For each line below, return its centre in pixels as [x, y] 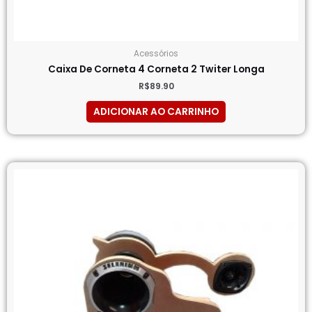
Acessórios [156, 53]
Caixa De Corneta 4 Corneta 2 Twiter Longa [156, 70]
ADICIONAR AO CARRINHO [156, 112]
